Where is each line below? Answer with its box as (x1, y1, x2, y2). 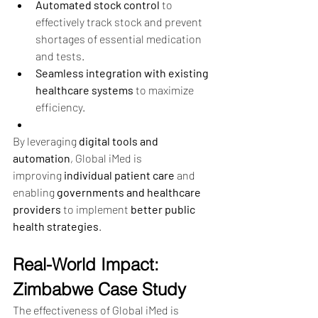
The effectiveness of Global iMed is (13, 302, 181, 317)
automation (13, 150, 70, 165)
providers (13, 202, 61, 216)
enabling (13, 185, 57, 199)
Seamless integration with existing (35, 65, 211, 79)
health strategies (13, 219, 99, 233)
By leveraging (13, 133, 79, 148)
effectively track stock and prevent (35, 14, 204, 28)
